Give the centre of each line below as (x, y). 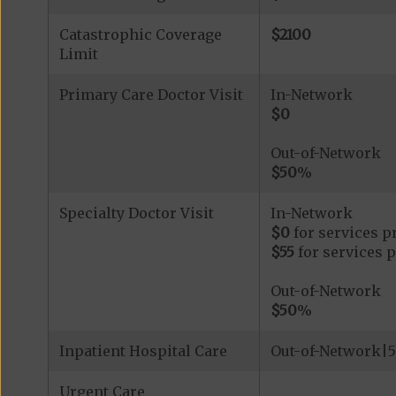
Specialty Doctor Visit (136, 213)
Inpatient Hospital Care (143, 351)
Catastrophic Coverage (140, 35)
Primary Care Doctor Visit (151, 95)
